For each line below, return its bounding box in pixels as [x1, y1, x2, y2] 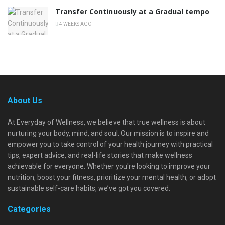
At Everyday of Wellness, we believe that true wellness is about [8, 118, 205, 127]
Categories [8, 204, 51, 214]
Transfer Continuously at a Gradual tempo [55, 7, 209, 17]
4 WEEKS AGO [58, 21, 92, 27]
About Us [8, 96, 42, 106]
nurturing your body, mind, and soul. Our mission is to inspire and [8, 129, 209, 138]
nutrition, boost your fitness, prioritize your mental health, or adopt [8, 173, 216, 182]
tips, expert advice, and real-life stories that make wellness [8, 151, 192, 160]
